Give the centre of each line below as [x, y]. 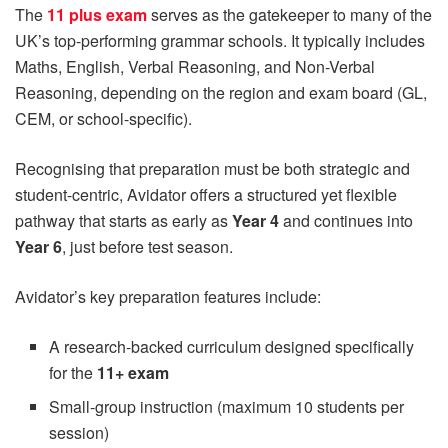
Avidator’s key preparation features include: [168, 296]
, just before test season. [147, 246]
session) [79, 432]
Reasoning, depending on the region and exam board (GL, [221, 92]
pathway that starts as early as [123, 220]
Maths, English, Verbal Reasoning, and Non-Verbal [195, 66]
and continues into [346, 220]
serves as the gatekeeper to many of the [289, 14]
